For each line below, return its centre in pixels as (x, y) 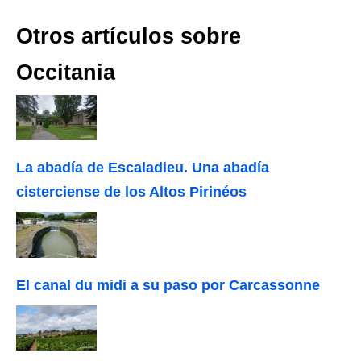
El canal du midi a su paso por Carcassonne (168, 285)
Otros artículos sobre (129, 37)
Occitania (66, 73)
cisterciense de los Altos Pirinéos (131, 192)
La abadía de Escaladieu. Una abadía (143, 168)
